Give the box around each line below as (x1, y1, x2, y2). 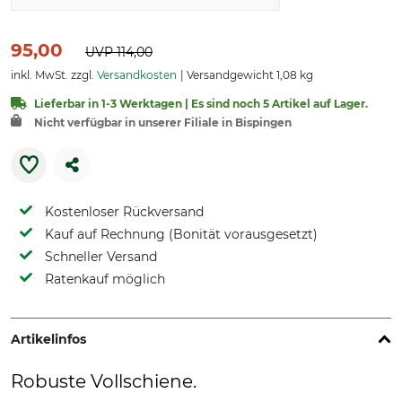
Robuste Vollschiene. (11, 371, 197, 392)
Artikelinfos (11, 331, 86, 347)
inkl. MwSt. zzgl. (11, 68, 97, 82)
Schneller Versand (45, 249, 157, 265)
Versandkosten (97, 68, 177, 82)
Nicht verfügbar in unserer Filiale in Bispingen (34, 116, 292, 129)
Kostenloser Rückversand (45, 204, 204, 220)
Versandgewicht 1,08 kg (184, 68, 313, 82)
